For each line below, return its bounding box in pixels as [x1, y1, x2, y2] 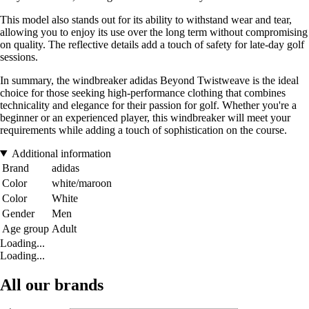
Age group [2, 222, 49, 235]
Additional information [11, 147, 111, 159]
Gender [2, 207, 34, 219]
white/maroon [52, 177, 112, 189]
